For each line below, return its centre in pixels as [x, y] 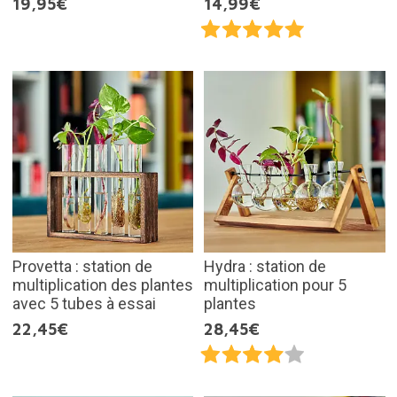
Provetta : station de [82, 266]
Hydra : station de [265, 266]
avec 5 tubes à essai [84, 303]
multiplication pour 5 [275, 284]
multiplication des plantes [102, 284]
